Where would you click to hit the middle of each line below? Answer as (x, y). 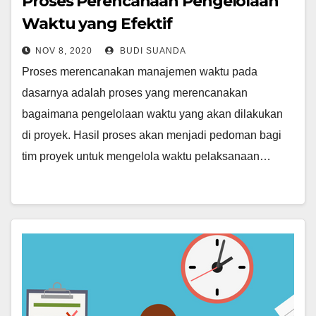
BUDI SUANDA (152, 51)
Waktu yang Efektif (97, 24)
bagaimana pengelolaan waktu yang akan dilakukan (152, 114)
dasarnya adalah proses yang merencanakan (135, 93)
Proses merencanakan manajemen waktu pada (140, 72)
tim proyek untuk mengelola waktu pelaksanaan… (146, 156)
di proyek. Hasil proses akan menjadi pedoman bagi (152, 135)
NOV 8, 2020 (64, 51)
